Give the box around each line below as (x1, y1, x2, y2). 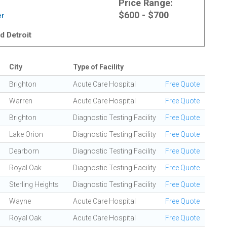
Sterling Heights (9, 180, 59, 188)
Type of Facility (73, 63, 124, 71)
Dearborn (9, 147, 39, 155)
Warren (9, 97, 32, 105)
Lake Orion (9, 130, 43, 138)
